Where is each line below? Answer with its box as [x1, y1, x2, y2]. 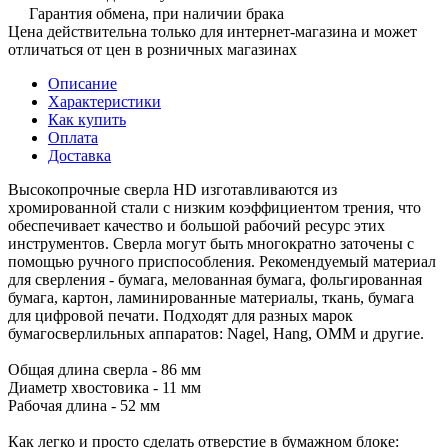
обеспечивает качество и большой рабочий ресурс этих [8, 216, 385, 234]
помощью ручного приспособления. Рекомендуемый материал [8, 252, 436, 270]
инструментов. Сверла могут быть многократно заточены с [8, 234, 414, 252]
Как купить [48, 110, 126, 128]
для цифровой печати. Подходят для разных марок [8, 306, 353, 324]
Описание [48, 74, 117, 92]
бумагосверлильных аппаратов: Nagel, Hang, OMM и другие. [8, 324, 424, 342]
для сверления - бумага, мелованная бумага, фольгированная [8, 270, 422, 288]
